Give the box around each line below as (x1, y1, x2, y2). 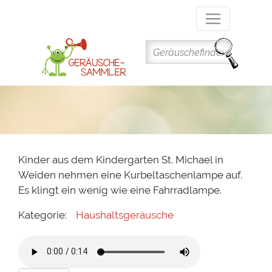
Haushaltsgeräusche (76, 209, 174, 222)
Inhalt (136, 33, 160, 44)
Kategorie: (18, 209, 67, 222)
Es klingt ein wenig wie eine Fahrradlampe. (18, 184, 222, 197)
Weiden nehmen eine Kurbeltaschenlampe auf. (18, 169, 242, 182)
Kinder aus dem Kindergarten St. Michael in (18, 154, 223, 166)
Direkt (136, 2, 161, 13)
